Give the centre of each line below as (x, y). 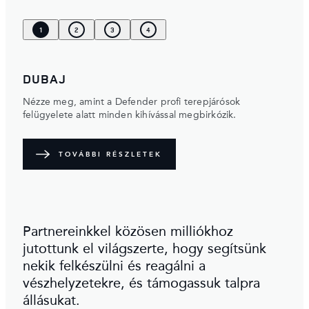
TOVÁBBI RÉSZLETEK (110, 154)
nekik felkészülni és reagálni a (114, 267)
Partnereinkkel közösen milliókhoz (128, 233)
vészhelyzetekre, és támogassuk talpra (141, 285)
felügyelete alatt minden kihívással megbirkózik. (130, 116)
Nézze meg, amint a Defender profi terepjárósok (132, 102)
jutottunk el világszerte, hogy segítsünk (144, 250)
